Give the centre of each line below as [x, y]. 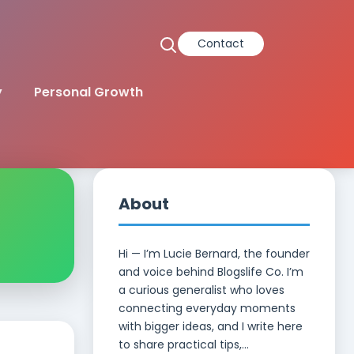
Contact [221, 43]
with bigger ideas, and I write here [211, 326]
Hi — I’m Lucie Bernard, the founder [214, 254]
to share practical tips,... [184, 345]
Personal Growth [88, 92]
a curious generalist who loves [201, 290]
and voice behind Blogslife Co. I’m [211, 272]
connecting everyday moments [207, 308]
